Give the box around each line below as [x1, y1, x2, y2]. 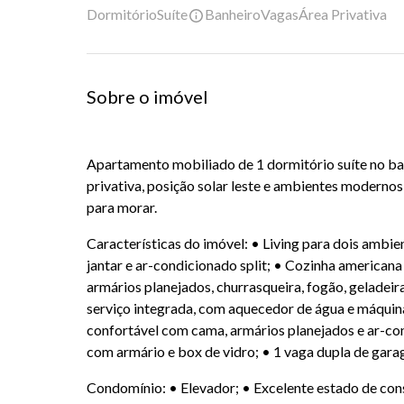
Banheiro [205, 5, 261, 23]
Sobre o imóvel [87, 86, 208, 108]
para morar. [87, 198, 157, 216]
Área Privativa [298, 5, 387, 23]
